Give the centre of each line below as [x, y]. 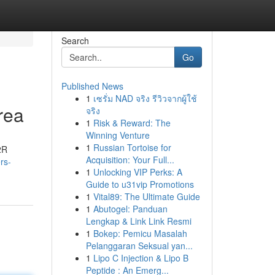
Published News [92, 86]
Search [75, 41]
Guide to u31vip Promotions [140, 184]
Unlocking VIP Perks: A [137, 172]
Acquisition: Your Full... [130, 160]
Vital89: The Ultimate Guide [146, 196]
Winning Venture [118, 135]
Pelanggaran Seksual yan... [139, 246]
